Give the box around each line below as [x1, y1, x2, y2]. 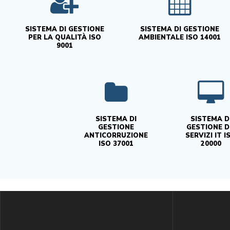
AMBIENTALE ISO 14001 [139, 32, 221, 42]
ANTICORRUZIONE [84, 130, 148, 140]
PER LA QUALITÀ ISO [28, 32, 101, 42]
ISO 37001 [99, 139, 134, 148]
